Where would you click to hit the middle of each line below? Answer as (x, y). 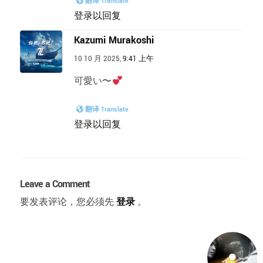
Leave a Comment (55, 184)
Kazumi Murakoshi (114, 40)
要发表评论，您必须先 (67, 202)
